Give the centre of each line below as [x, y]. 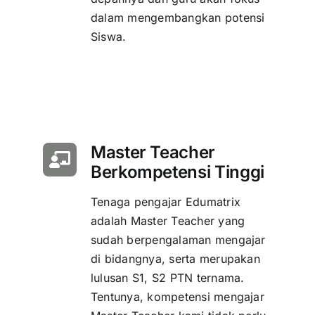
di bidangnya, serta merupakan [175, 259]
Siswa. [108, 37]
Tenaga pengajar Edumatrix [165, 202]
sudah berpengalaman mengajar [178, 240]
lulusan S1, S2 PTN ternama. [167, 278]
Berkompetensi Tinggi [177, 172]
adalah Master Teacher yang [168, 221]
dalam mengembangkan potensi [178, 18]
